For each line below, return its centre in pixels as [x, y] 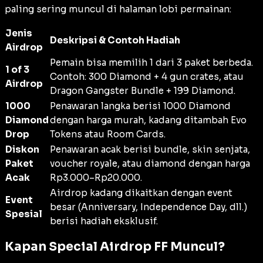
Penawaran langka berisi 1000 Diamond [140, 106]
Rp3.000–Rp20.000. [96, 178]
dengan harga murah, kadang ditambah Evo [148, 120]
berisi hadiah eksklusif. [104, 221]
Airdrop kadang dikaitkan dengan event [141, 193]
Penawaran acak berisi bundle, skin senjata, [150, 150]
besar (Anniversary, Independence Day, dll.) [149, 207]
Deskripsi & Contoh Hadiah [115, 41]
